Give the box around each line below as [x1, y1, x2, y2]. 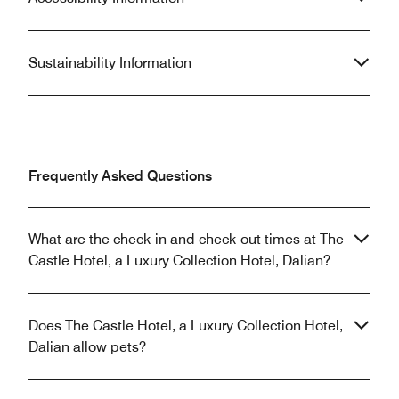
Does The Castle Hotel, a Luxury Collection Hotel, [28, 316, 343, 334]
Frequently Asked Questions [28, 167, 212, 184]
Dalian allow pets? [28, 338, 146, 355]
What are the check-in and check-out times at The [28, 230, 344, 248]
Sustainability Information [28, 53, 191, 71]
